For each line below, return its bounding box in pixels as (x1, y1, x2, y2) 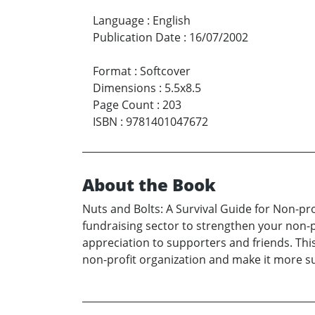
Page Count (93, 96, 154, 112)
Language (93, 12, 144, 28)
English (153, 12, 191, 28)
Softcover (140, 63, 191, 79)
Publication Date (93, 29, 181, 45)
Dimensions (93, 79, 156, 96)
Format (93, 63, 131, 79)
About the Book (82, 172, 216, 196)
